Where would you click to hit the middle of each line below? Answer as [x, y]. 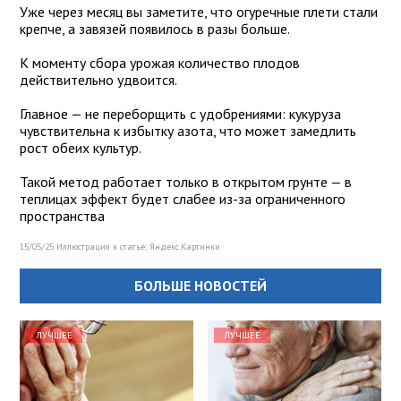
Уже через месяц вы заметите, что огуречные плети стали [199, 12]
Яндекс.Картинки [185, 247]
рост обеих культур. [81, 148]
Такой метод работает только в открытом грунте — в [186, 182]
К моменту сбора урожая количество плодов [160, 63]
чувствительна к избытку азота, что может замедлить [188, 131]
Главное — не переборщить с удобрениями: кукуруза [180, 114]
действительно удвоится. [98, 80]
